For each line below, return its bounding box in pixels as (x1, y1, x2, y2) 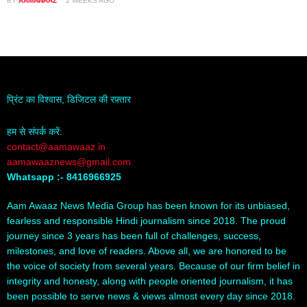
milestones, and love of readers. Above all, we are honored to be (7, 245, 286, 256)
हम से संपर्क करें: (7, 125, 62, 137)
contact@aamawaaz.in (7, 140, 108, 152)
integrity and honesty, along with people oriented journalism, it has (7, 275, 293, 286)
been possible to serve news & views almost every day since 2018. (7, 290, 295, 302)
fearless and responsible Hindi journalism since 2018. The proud (7, 214, 286, 226)
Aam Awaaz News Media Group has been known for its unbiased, (7, 199, 290, 211)
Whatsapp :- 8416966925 (7, 171, 121, 182)
